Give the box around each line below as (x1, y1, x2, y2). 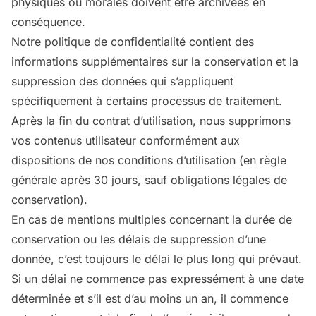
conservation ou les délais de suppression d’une (11, 232, 266, 246)
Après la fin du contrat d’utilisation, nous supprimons (11, 114, 291, 128)
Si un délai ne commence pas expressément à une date (11, 272, 304, 286)
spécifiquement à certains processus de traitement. (11, 94, 282, 108)
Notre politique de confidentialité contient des (11, 35, 254, 49)
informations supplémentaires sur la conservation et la (11, 54, 298, 68)
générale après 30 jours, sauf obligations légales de (11, 173, 287, 187)
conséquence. (11, 15, 85, 29)
